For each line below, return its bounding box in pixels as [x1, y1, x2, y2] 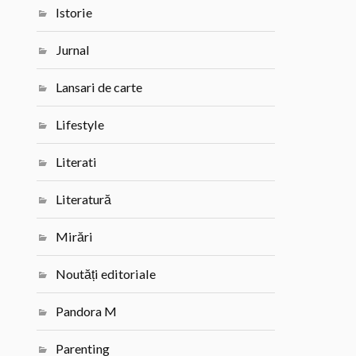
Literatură [56, 192, 112, 207]
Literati [56, 154, 98, 170]
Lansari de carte [56, 79, 143, 95]
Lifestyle [56, 117, 105, 133]
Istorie [56, 5, 93, 21]
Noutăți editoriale [56, 266, 157, 282]
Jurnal [56, 42, 91, 58]
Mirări [56, 229, 94, 245]
